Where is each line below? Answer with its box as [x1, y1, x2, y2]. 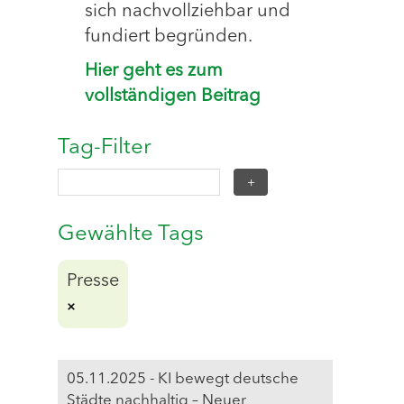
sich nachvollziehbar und [85, 3, 290, 22]
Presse [67, 272, 119, 291]
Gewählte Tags [58, 224, 204, 246]
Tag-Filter [58, 137, 151, 160]
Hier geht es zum [85, 62, 223, 81]
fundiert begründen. [85, 28, 252, 47]
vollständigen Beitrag [85, 87, 261, 106]
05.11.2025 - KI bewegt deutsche [67, 372, 298, 388]
